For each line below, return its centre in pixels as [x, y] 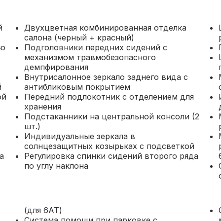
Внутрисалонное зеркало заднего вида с [106, 77]
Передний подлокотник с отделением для [109, 97]
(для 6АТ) [43, 210]
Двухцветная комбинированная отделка [105, 28]
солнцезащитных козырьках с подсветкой [109, 146]
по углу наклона [56, 166]
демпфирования [56, 67]
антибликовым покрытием [77, 87]
